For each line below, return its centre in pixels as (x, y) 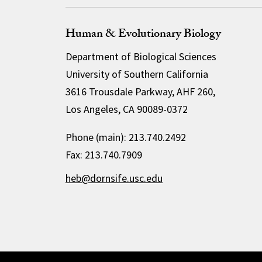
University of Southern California (137, 74)
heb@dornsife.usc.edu (114, 178)
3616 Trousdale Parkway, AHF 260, (140, 92)
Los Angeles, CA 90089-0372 (126, 109)
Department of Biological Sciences (141, 57)
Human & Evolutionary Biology (143, 35)
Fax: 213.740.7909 (104, 155)
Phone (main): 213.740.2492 (125, 137)
